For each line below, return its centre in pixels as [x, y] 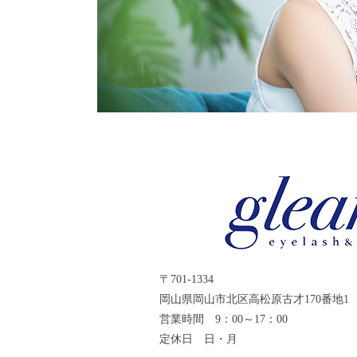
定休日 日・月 [198, 339]
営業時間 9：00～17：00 [223, 320]
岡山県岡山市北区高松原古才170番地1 [254, 300]
